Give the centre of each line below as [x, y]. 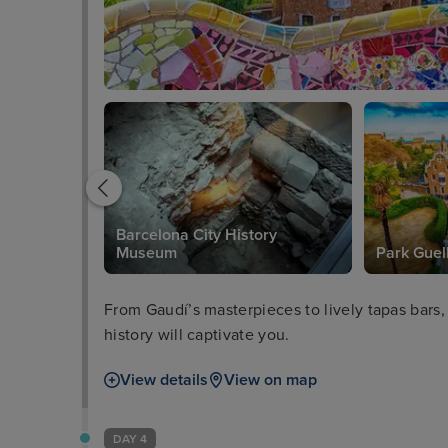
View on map [270, 379]
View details [164, 379]
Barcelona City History [196, 234]
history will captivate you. [197, 334]
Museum [146, 252]
